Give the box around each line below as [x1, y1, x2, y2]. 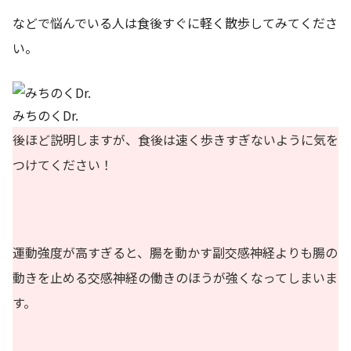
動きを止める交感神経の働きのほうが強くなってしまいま [13, 267, 338, 287]
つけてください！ [13, 154, 113, 174]
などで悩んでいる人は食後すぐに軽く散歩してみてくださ [13, 13, 338, 33]
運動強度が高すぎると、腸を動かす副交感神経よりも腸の [13, 242, 338, 262]
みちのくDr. [13, 105, 78, 125]
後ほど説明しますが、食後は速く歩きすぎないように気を [13, 129, 338, 149]
